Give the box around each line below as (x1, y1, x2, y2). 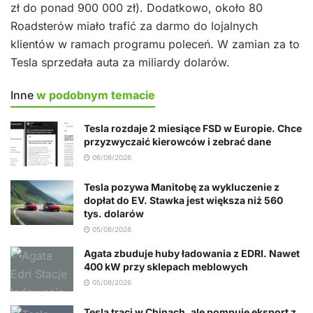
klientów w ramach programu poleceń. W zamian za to (10, 36, 300, 51)
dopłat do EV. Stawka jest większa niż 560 (84, 194, 283, 206)
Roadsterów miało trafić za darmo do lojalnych (10, 18, 258, 33)
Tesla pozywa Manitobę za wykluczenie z (84, 180, 279, 193)
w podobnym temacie (36, 87, 155, 102)
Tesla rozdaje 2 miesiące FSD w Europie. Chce (84, 122, 302, 134)
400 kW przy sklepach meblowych (84, 260, 248, 272)
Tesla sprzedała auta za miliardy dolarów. (10, 54, 230, 69)
